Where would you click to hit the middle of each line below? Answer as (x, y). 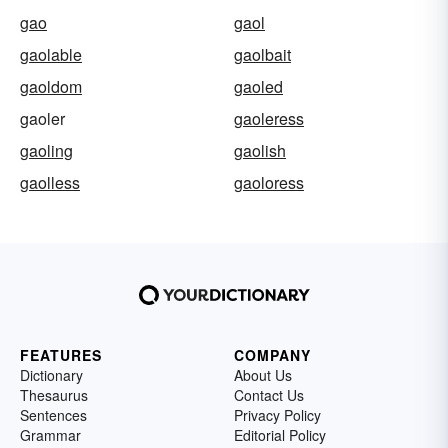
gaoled (258, 86)
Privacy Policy (277, 414)
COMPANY (272, 354)
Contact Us (269, 394)
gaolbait (262, 54)
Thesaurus (54, 394)
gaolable (51, 54)
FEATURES (61, 354)
